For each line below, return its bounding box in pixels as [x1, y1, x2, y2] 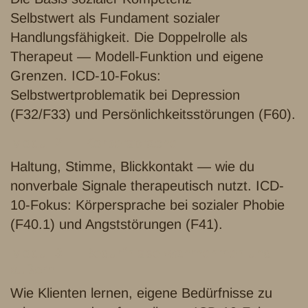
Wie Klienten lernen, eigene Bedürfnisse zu [10, 285, 272, 301]
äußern [10, 262, 54, 278]
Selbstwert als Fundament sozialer [10, 10, 220, 26]
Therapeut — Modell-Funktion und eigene [10, 49, 263, 65]
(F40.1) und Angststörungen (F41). [10, 217, 223, 232]
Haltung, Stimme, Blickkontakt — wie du [10, 159, 254, 175]
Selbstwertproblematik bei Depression [10, 87, 240, 103]
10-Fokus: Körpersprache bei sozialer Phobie [10, 197, 285, 213]
